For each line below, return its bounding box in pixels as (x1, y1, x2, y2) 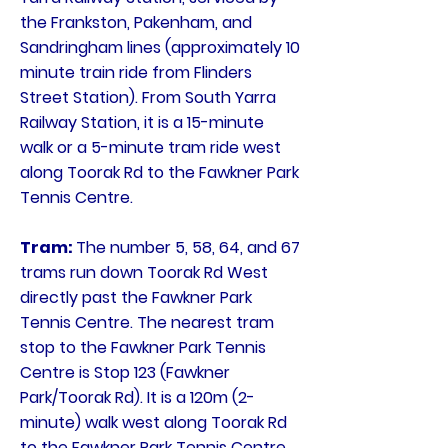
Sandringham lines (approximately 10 (20, 36, 300, 59)
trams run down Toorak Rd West (20, 261, 268, 284)
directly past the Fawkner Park (20, 286, 252, 309)
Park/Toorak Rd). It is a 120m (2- (20, 386, 255, 409)
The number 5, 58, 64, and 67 (76, 236, 300, 259)
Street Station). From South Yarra (20, 86, 276, 109)
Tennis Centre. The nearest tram (20, 311, 274, 334)
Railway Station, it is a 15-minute (20, 111, 264, 134)
